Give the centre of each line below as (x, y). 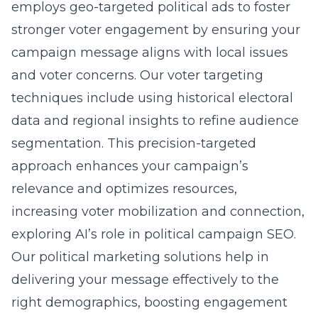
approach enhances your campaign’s (130, 166)
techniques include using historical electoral (152, 98)
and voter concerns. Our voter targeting (137, 75)
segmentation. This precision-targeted (134, 143)
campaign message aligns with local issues (150, 53)
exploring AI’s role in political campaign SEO (153, 234)
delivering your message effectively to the (145, 280)
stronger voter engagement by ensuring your (156, 30)
